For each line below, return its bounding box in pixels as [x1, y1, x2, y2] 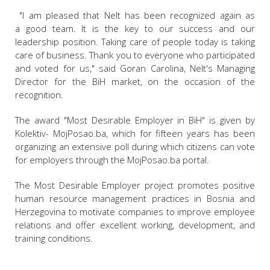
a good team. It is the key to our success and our [15, 22, 255, 35]
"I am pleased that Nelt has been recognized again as [15, 9, 255, 22]
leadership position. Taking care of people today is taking [15, 36, 255, 48]
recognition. [15, 89, 63, 101]
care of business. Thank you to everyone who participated [15, 49, 255, 61]
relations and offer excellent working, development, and [15, 219, 255, 231]
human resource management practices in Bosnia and [15, 192, 255, 205]
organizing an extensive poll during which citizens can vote [15, 140, 255, 153]
